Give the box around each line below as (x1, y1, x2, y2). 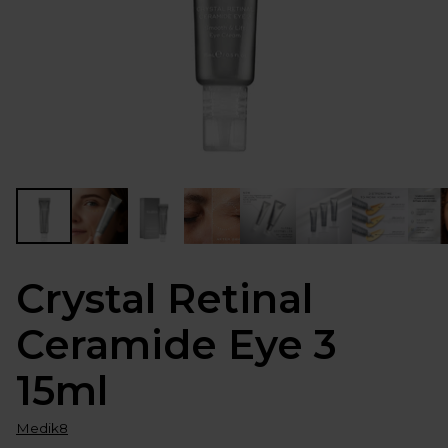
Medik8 (16, 419, 68, 436)
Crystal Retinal (16, 273, 313, 323)
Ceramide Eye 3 (16, 319, 337, 369)
